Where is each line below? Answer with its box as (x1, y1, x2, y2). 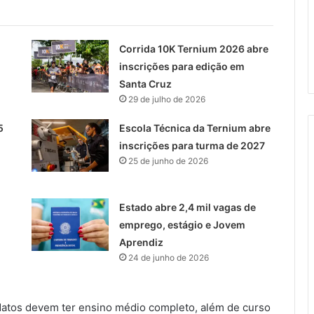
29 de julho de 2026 (128, 94, 205, 105)
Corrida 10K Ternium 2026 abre (118, 43, 268, 55)
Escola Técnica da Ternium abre (118, 122, 271, 135)
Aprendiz (118, 236, 163, 249)
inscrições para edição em (118, 60, 245, 73)
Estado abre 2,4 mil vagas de (118, 201, 256, 214)
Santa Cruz (118, 78, 172, 90)
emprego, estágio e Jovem (118, 219, 245, 231)
